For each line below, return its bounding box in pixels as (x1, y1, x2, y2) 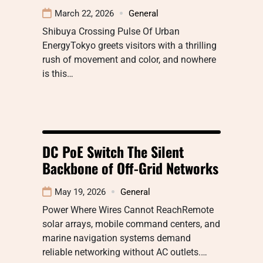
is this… (42, 68, 73, 79)
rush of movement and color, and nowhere (42, 53, 216, 65)
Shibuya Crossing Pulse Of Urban (42, 25, 180, 37)
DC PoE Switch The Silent (42, 140, 184, 162)
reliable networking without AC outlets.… (42, 246, 207, 258)
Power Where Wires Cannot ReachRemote (42, 204, 214, 215)
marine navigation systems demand (42, 232, 191, 244)
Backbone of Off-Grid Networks (42, 157, 218, 178)
